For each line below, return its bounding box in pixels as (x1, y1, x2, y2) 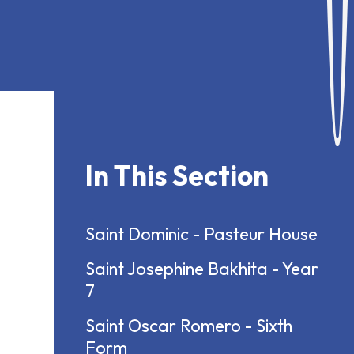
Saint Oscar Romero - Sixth (85, 314, 292, 337)
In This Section (85, 158, 269, 194)
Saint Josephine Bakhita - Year (85, 258, 318, 281)
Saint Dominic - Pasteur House (85, 223, 318, 246)
